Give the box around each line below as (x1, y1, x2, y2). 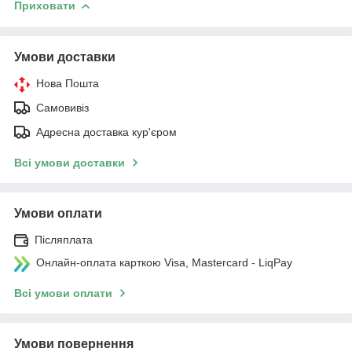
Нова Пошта (36, 76, 99, 90)
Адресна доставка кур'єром (36, 125, 177, 138)
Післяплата (35, 233, 93, 246)
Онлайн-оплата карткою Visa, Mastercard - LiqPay (36, 255, 292, 269)
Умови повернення (14, 336, 134, 350)
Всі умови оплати (14, 286, 112, 299)
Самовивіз (36, 101, 89, 114)
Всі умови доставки (14, 156, 125, 169)
